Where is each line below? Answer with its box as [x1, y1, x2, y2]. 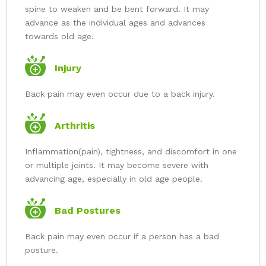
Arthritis [55, 120, 95, 132]
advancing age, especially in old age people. [25, 174, 202, 184]
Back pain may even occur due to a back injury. [25, 89, 215, 99]
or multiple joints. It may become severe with [25, 160, 208, 170]
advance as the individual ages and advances [25, 18, 205, 28]
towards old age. [25, 31, 94, 42]
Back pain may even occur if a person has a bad [25, 232, 219, 242]
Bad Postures [55, 205, 121, 217]
